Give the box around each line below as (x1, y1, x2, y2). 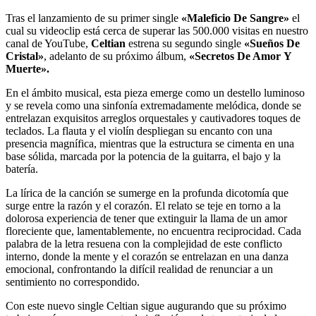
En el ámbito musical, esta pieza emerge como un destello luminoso (6, 86, 305, 99)
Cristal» (6, 49, 44, 62)
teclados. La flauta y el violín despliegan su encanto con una (6, 124, 272, 137)
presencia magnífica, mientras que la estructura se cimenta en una (6, 137, 294, 150)
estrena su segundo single (126, 37, 244, 49)
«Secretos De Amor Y (189, 49, 291, 62)
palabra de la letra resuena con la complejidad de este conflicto (6, 237, 282, 250)
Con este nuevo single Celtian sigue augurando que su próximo (6, 299, 286, 312)
